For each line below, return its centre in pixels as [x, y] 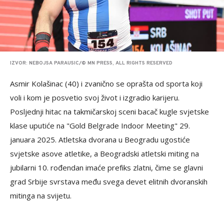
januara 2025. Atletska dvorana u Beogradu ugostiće [100, 139]
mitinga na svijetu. [41, 195]
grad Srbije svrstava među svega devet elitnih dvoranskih [109, 181]
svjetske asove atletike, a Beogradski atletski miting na [104, 153]
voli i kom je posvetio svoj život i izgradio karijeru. [95, 97]
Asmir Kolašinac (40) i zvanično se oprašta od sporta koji [106, 83]
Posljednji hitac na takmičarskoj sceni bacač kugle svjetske [109, 111]
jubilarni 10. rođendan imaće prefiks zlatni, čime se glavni [106, 167]
